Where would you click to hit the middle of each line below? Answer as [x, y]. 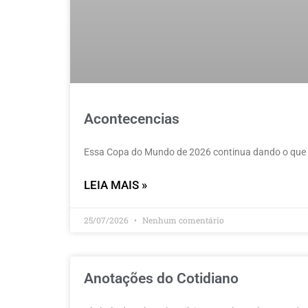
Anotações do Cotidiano [161, 279]
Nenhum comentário [182, 220]
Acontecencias [132, 119]
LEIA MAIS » [115, 185]
